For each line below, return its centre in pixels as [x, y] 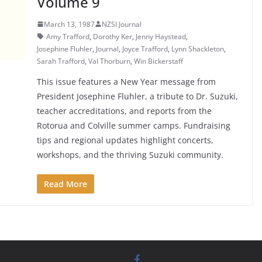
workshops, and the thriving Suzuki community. [130, 154]
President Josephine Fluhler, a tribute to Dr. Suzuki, [137, 96]
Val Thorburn [109, 61]
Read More [65, 184]
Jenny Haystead [161, 36]
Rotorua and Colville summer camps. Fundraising [133, 125]
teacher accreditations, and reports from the [124, 111]
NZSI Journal [121, 24]
